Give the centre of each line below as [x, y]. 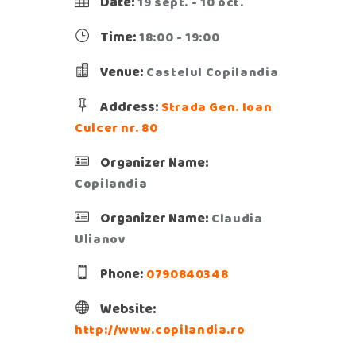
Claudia [237, 218]
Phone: [122, 273]
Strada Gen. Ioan [217, 106]
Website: [128, 308]
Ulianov [101, 238]
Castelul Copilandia [213, 72]
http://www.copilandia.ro [160, 329]
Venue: [122, 72]
